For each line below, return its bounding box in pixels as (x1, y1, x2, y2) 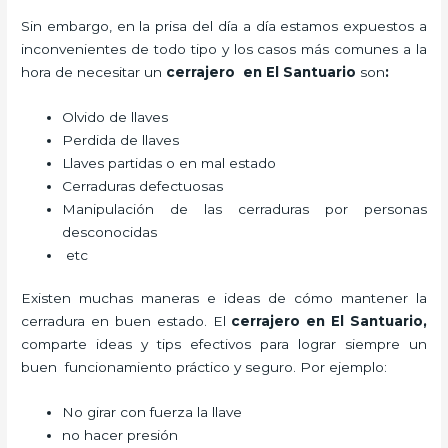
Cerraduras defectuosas (62, 177, 224, 194)
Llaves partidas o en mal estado (62, 154, 277, 171)
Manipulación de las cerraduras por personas (62, 200, 427, 217)
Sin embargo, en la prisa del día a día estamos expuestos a (21, 17, 427, 34)
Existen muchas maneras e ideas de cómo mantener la (21, 290, 427, 307)
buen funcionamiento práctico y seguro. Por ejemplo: (21, 359, 388, 376)
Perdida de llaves (62, 131, 180, 148)
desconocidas (62, 223, 158, 240)
